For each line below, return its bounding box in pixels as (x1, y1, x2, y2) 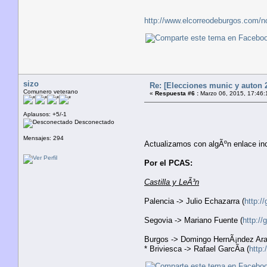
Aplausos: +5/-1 (23, 110, 67, 117)
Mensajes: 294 (23, 134, 64, 141)
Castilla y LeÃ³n (144, 177, 199, 187)
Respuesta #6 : (155, 89, 198, 97)
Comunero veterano (23, 88, 78, 95)
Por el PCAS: (144, 158, 193, 167)
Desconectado (73, 118, 114, 125)
